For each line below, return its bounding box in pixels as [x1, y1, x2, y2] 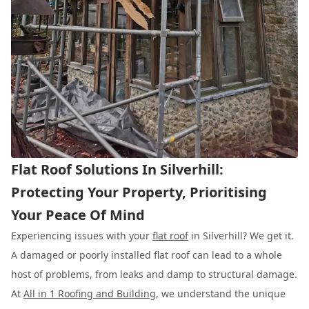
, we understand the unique [156, 286, 286, 300]
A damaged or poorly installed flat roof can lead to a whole [11, 248, 282, 261]
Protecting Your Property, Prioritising [11, 182, 267, 201]
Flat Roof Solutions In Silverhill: [11, 159, 223, 179]
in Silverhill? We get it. [188, 228, 294, 242]
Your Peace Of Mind [11, 205, 145, 224]
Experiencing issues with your [11, 228, 152, 242]
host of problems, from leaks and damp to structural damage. [11, 267, 297, 281]
